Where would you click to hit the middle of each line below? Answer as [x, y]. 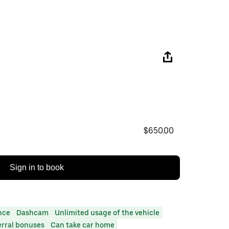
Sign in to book [37, 167]
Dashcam [32, 213]
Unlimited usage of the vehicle [107, 213]
